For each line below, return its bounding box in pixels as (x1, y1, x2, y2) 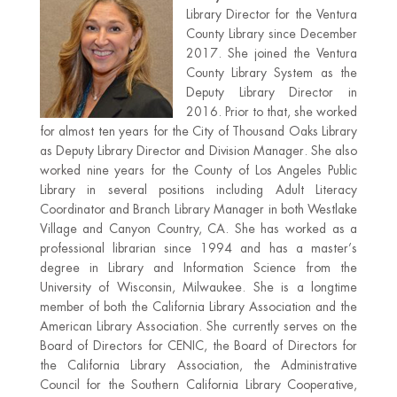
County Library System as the (185, 65, 358, 81)
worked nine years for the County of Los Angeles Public (39, 162, 358, 178)
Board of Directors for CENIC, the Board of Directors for (39, 338, 358, 354)
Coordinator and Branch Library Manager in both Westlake (39, 201, 358, 217)
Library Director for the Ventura (185, 6, 358, 22)
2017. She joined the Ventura (185, 45, 358, 61)
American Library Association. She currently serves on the (39, 318, 358, 334)
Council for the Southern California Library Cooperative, (39, 377, 358, 393)
